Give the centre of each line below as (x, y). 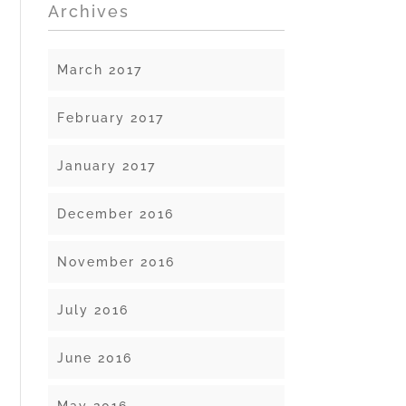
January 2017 (107, 166)
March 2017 (100, 70)
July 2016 (93, 310)
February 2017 (111, 118)
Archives (89, 11)
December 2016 (116, 214)
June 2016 (95, 358)
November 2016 (116, 262)
